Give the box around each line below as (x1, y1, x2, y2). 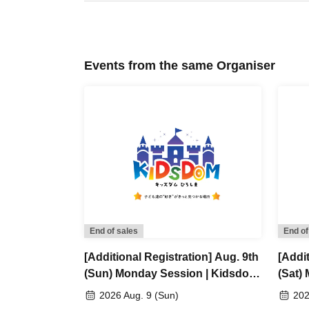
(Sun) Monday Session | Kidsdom (84, 268, 259, 280)
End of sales (90, 226, 138, 237)
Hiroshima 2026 (84, 284, 166, 297)
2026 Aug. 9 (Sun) (99, 290, 179, 301)
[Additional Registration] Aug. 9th (84, 251, 259, 263)
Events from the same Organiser (84, 59, 275, 73)
